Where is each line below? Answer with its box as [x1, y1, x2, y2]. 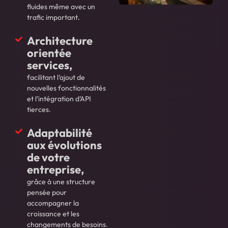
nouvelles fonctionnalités [26, 83, 106, 93]
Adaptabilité [26, 126, 92, 140]
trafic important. [26, 13, 80, 22]
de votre [26, 150, 70, 165]
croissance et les [26, 209, 79, 219]
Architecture [26, 34, 93, 48]
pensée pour [26, 188, 67, 197]
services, [26, 58, 72, 73]
